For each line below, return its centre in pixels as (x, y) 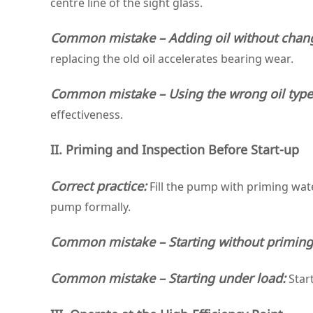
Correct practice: (99, 186)
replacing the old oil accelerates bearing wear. (172, 59)
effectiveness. (87, 115)
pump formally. (90, 207)
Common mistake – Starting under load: (168, 278)
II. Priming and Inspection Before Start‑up (175, 150)
